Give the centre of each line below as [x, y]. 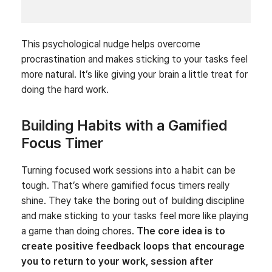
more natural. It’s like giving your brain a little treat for [134, 75]
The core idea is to [181, 231]
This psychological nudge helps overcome [111, 44]
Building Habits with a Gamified [124, 126]
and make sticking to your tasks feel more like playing [135, 216]
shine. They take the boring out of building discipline [133, 201]
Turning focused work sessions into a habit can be [128, 171]
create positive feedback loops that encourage [133, 246]
